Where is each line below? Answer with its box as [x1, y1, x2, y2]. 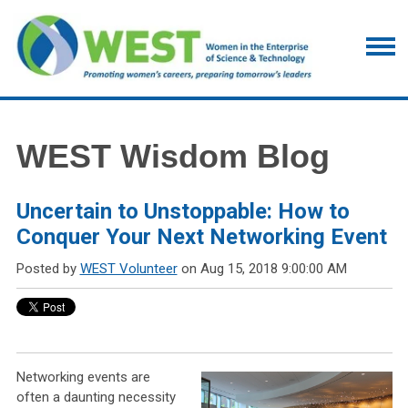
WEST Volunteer [79, 260, 178, 278]
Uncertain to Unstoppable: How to [15, 199, 350, 225]
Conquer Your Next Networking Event [15, 224, 387, 250]
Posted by [15, 260, 80, 278]
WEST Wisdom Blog [15, 138, 330, 176]
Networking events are [15, 369, 150, 386]
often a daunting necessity [15, 389, 176, 406]
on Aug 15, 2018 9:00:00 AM [177, 260, 347, 278]
